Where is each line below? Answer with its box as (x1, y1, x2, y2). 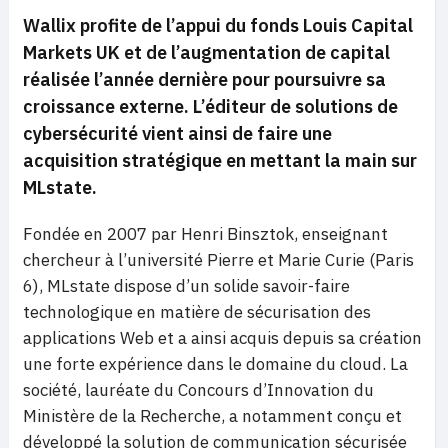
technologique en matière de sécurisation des (23, 301, 371, 324)
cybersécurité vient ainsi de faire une (23, 122, 332, 146)
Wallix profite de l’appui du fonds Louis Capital (23, 14, 413, 38)
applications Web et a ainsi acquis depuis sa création (23, 327, 422, 350)
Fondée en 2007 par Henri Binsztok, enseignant (23, 223, 388, 246)
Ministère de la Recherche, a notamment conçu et (23, 405, 402, 428)
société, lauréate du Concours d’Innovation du (23, 379, 374, 402)
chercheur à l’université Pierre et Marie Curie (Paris (23, 249, 414, 272)
